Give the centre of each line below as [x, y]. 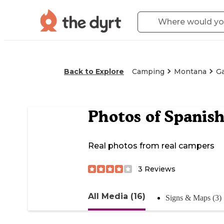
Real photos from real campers [151, 146]
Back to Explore [94, 71]
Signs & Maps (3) [193, 197]
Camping [148, 71]
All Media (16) [117, 196]
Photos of [126, 117]
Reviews [159, 169]
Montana [190, 71]
